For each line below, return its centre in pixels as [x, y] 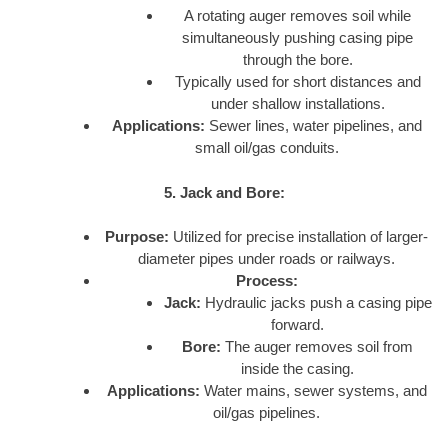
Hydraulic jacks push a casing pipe [316, 303]
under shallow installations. [297, 104]
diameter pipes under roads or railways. [266, 259]
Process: [266, 281]
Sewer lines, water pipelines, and [313, 126]
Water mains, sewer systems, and [313, 391]
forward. [298, 325]
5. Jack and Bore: [224, 192]
